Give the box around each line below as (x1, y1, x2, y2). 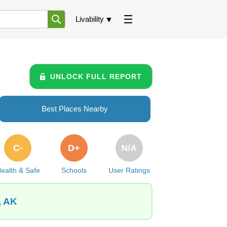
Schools (61, 166, 87, 174)
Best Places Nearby (42, 104, 108, 113)
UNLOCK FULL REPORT (50, 72, 142, 81)
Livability (75, 15, 104, 23)
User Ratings (108, 166, 150, 174)
